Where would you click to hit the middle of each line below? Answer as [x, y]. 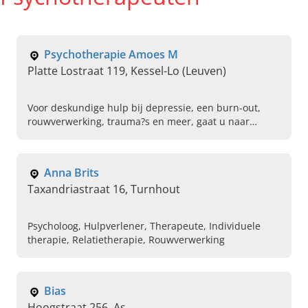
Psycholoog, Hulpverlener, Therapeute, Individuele [144, 226]
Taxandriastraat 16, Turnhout [104, 189]
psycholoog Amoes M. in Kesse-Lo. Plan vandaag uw [147, 135]
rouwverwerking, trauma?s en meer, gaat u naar [139, 122]
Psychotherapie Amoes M [111, 55]
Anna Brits [71, 173]
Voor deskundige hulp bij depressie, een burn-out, [144, 108]
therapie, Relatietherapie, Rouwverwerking [126, 240]
